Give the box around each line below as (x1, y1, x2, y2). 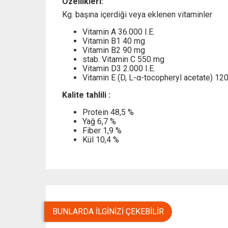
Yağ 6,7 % (82, 117, 116, 127)
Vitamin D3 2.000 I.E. (82, 64, 155, 74)
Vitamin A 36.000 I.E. (82, 27, 155, 37)
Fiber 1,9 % (82, 126, 122, 136)
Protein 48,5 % (82, 107, 134, 118)
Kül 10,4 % (82, 135, 119, 145)
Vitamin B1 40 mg (82, 36, 145, 46)
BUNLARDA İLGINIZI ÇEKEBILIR (52, 207, 164, 217)
